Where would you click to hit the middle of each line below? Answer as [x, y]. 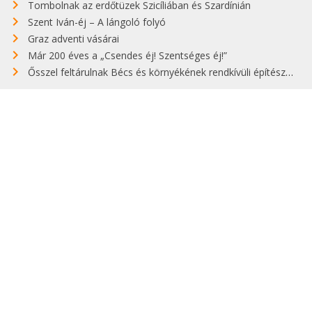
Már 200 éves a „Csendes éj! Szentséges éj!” [127, 56]
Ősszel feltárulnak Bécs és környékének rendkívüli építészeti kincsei [157, 72]
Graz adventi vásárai [73, 39]
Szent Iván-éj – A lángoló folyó [97, 22]
